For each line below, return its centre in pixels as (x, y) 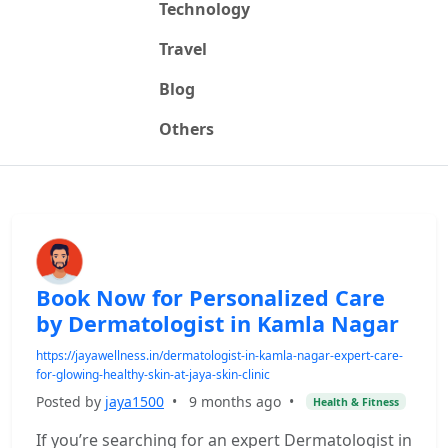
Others (186, 129)
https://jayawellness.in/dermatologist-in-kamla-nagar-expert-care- (219, 355)
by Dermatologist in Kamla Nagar (217, 323)
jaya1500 (134, 401)
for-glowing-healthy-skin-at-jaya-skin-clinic (153, 374)
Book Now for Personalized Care (210, 297)
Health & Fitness (355, 401)
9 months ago (235, 401)
